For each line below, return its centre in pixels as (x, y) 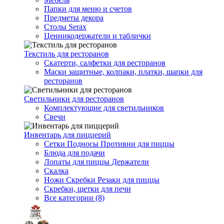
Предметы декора (74, 18)
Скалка (56, 171)
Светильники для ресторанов (74, 99)
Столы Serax (65, 27)
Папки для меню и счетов (88, 9)
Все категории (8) (74, 198)
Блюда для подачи (74, 153)
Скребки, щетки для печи (87, 189)
